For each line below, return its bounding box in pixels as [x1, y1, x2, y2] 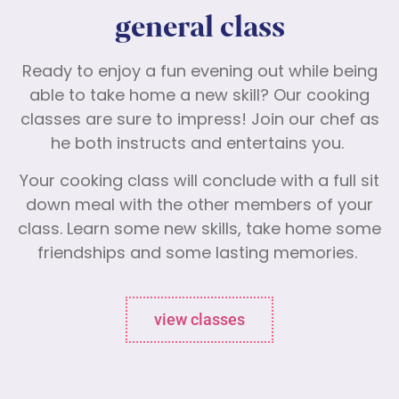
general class [114, 7, 285, 48]
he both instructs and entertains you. [51, 136, 348, 154]
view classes [154, 310, 245, 330]
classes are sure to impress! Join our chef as [20, 112, 379, 130]
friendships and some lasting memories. [37, 245, 357, 263]
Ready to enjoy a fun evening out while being [21, 64, 378, 82]
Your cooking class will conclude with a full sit [20, 173, 379, 191]
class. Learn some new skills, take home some [18, 221, 381, 239]
